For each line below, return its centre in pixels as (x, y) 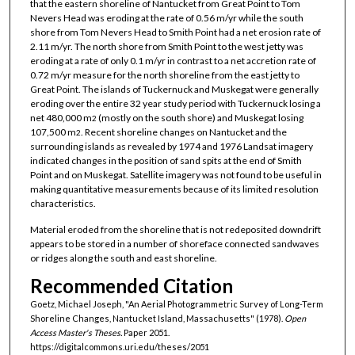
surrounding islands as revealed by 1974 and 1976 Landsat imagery (171, 146)
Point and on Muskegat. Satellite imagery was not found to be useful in (176, 174)
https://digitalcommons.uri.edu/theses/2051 (119, 347)
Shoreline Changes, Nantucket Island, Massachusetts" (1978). (157, 319)
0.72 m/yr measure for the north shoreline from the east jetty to (164, 74)
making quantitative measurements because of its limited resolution (174, 189)
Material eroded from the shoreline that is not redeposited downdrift (175, 229)
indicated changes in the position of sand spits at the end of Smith (166, 160)
